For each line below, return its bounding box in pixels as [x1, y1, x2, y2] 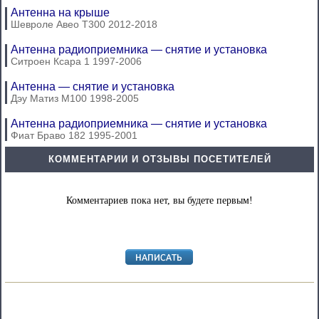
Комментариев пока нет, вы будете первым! [66, 195, 253, 206]
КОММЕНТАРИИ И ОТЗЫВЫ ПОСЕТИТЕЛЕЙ [48, 154, 271, 164]
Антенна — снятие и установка [11, 80, 174, 93]
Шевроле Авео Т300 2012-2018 [11, 19, 157, 30]
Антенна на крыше [11, 6, 110, 19]
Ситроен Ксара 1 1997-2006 [11, 56, 142, 67]
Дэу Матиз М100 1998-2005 [11, 93, 139, 104]
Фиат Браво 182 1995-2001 [11, 130, 137, 141]
